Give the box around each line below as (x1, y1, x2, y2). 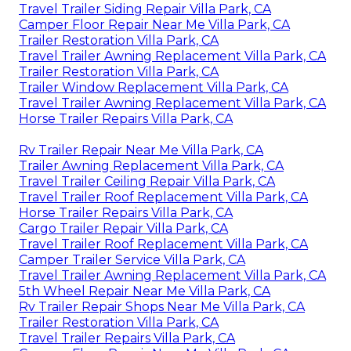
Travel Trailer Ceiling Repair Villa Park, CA (19, 174, 275, 190)
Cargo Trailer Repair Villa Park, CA (19, 221, 228, 237)
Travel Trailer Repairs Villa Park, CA (19, 331, 235, 346)
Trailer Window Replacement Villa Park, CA (19, 80, 288, 96)
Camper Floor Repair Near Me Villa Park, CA (19, 17, 290, 33)
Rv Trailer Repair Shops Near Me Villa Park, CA (19, 299, 305, 315)
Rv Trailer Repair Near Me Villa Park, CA (19, 143, 263, 158)
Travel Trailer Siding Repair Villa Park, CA (19, 2, 271, 17)
